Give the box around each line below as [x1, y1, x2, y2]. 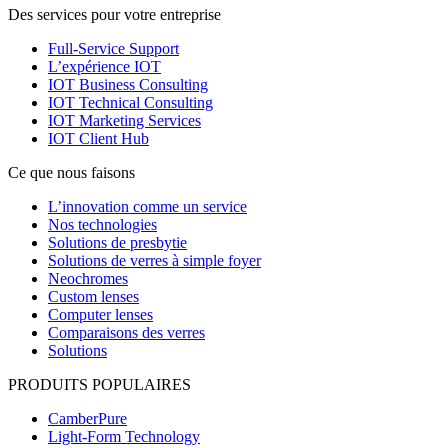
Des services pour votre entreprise [8, 6, 221, 24]
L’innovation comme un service [48, 198, 247, 216]
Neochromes [48, 270, 128, 288]
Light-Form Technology [48, 428, 200, 446]
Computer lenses [48, 306, 153, 324]
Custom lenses [48, 288, 139, 306]
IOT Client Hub [48, 130, 149, 148]
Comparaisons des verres [48, 324, 205, 342]
